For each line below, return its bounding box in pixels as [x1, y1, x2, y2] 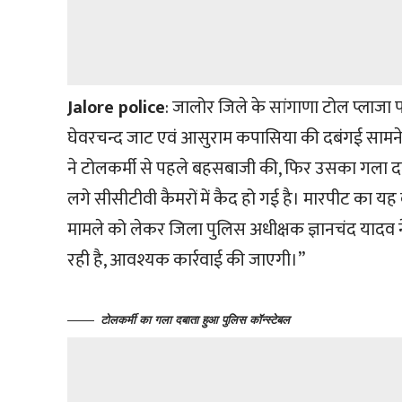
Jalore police [67, 92, 166, 124]
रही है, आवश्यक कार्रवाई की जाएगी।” [67, 245, 306, 276]
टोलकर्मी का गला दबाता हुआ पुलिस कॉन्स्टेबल [100, 313, 291, 328]
